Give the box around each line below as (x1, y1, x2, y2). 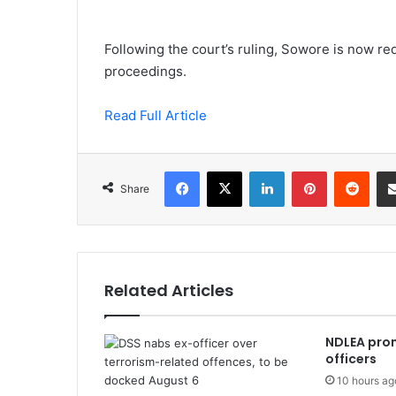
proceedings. (104, 63, 187, 80)
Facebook (199, 164, 253, 178)
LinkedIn (284, 164, 330, 178)
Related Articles (104, 279, 233, 301)
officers (324, 350, 377, 368)
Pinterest (326, 164, 377, 178)
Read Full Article (104, 107, 207, 124)
